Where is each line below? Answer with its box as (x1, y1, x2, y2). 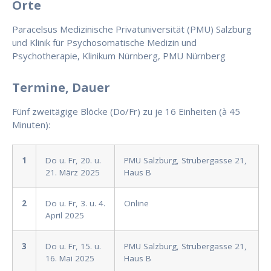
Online (124, 198, 149, 209)
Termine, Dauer (12, 79, 110, 96)
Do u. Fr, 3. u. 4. (45, 198, 105, 209)
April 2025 (45, 210, 84, 221)
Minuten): (12, 119, 50, 131)
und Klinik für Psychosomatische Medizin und (12, 36, 197, 49)
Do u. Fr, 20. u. (45, 155, 101, 166)
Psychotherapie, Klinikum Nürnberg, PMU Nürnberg (12, 50, 226, 62)
